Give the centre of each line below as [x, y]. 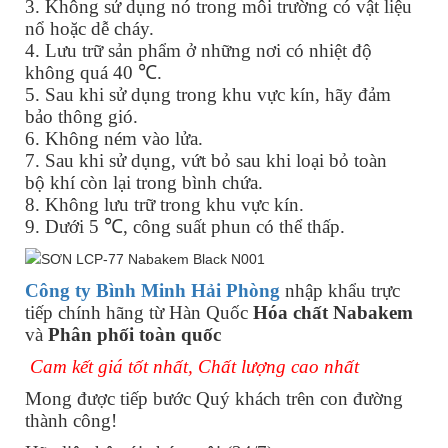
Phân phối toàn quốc [132, 334]
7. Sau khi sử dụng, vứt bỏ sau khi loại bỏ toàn [206, 160]
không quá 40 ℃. [93, 72]
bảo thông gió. [81, 116]
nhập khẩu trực [340, 290]
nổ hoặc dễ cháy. [89, 28]
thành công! [71, 420]
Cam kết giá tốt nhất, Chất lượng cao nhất [192, 366]
